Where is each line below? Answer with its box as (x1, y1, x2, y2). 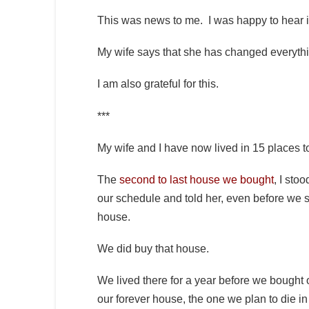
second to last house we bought (119, 173, 274, 186)
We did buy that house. (97, 243, 209, 255)
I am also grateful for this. (97, 78, 221, 90)
